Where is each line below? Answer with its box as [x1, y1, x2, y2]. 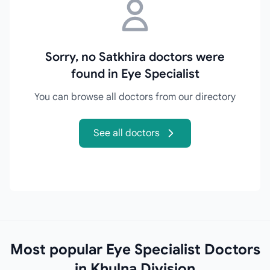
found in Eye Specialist [71, 66, 199, 81]
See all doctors [93, 127, 160, 139]
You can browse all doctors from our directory [34, 91, 236, 103]
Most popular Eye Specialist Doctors [10, 240, 260, 259]
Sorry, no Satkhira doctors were [45, 49, 225, 64]
